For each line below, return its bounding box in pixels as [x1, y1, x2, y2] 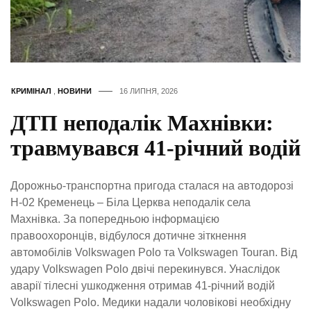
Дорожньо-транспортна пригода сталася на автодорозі [10, 179, 294, 192]
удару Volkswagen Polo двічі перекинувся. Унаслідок [10, 262, 280, 275]
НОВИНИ [58, 86, 92, 95]
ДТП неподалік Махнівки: [10, 110, 274, 135]
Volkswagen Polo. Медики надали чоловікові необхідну [10, 296, 291, 308]
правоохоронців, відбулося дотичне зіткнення [10, 229, 246, 242]
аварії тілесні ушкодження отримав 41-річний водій [10, 279, 275, 292]
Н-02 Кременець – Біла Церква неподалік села [10, 196, 251, 208]
